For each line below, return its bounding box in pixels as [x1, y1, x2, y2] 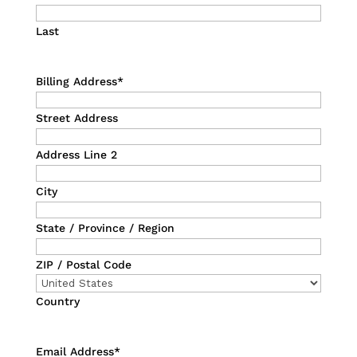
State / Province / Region [35, 222, 175, 234]
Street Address [35, 112, 118, 124]
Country [35, 295, 80, 308]
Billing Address [35, 75, 117, 88]
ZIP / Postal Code [35, 258, 131, 271]
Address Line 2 [35, 148, 117, 161]
